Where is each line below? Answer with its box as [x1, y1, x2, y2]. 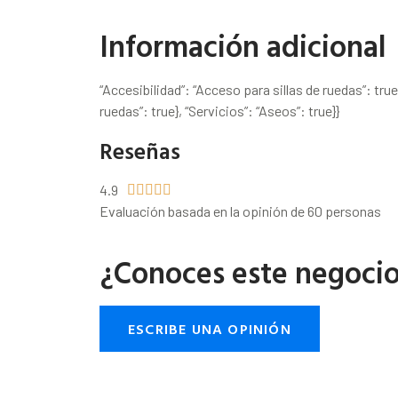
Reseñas [99, 134, 180, 167]
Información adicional [99, 23, 386, 68]
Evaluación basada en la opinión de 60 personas [99, 203, 381, 219]
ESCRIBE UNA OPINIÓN [128, 318, 291, 339]
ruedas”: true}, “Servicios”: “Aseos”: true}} [99, 102, 339, 119]
